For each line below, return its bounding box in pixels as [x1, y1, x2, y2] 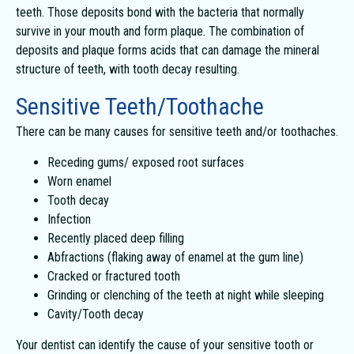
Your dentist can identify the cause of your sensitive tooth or [16, 337, 314, 352]
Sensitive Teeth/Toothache [16, 92, 264, 120]
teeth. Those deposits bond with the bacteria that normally [16, 5, 304, 20]
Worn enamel [47, 174, 111, 189]
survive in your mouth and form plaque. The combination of [16, 24, 304, 39]
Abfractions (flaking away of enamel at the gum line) [47, 250, 303, 265]
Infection [47, 212, 91, 227]
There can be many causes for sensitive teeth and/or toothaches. [16, 124, 338, 139]
